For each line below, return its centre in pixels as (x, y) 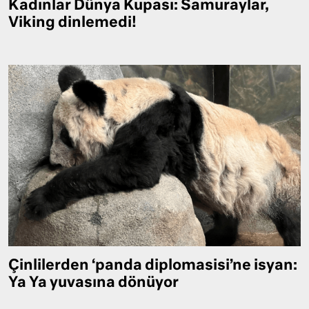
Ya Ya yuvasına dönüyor (93, 283)
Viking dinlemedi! (72, 23)
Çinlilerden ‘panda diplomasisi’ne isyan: (153, 266)
